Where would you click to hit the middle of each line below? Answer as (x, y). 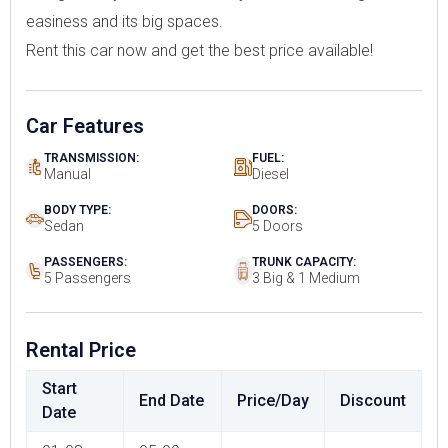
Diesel (270, 174)
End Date (171, 401)
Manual (67, 174)
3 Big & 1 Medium (306, 278)
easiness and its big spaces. (124, 22)
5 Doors (277, 226)
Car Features (85, 126)
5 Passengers (87, 278)
